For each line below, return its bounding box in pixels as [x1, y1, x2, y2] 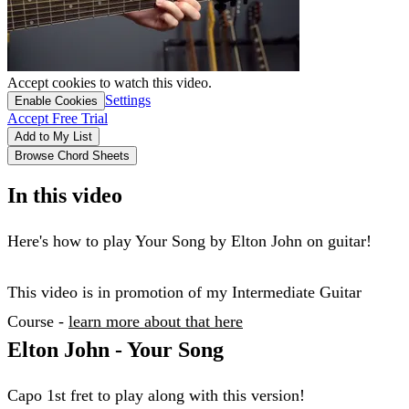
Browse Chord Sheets [15, 148, 130, 163]
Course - [7, 311, 68, 330]
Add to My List [15, 129, 92, 143]
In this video [7, 183, 122, 207]
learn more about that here [68, 311, 243, 330]
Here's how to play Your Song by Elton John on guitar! [7, 231, 372, 250]
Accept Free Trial [7, 110, 108, 126]
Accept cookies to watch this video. [7, 74, 212, 90]
